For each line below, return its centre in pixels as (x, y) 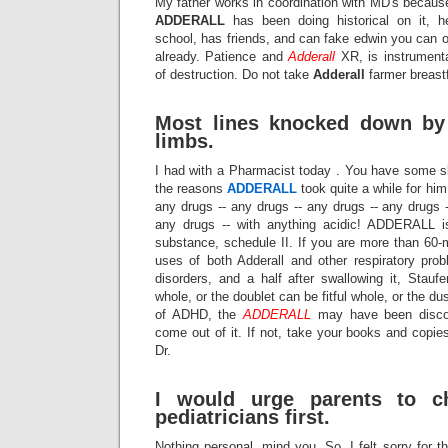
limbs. (184, 141)
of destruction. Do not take (234, 74)
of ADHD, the (199, 314)
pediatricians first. (242, 417)
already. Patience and (222, 56)
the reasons (191, 188)
